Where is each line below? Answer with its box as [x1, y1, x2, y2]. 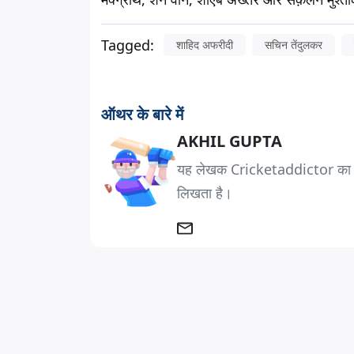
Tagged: [101, 36, 154, 55]
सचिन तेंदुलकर [265, 37, 322, 52]
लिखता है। [177, 183, 232, 202]
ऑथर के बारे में [101, 104, 183, 125]
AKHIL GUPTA [177, 130, 282, 152]
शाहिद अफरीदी [176, 37, 233, 52]
